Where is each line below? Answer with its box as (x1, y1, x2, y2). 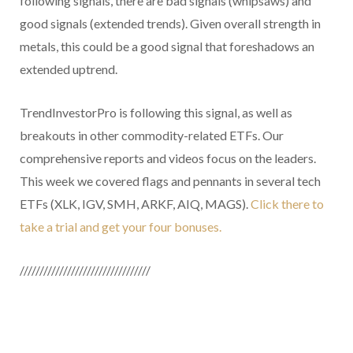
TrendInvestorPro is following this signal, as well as (20, 105, 292, 121)
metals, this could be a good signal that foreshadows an (20, 39, 314, 54)
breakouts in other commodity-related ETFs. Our (20, 128, 284, 143)
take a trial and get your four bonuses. (20, 219, 224, 235)
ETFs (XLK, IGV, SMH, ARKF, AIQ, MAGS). (20, 196, 251, 212)
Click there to (251, 196, 324, 212)
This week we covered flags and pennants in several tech (20, 173, 321, 189)
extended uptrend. (20, 61, 117, 77)
